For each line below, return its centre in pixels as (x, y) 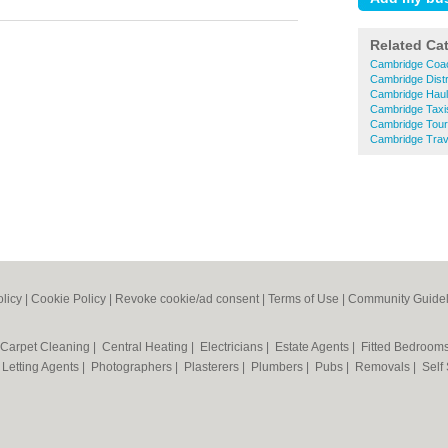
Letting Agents (42, 367)
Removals (384, 367)
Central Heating (146, 347)
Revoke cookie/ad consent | (191, 299)
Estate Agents (313, 347)
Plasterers (213, 367)
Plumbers (278, 367)
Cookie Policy (68, 299)
